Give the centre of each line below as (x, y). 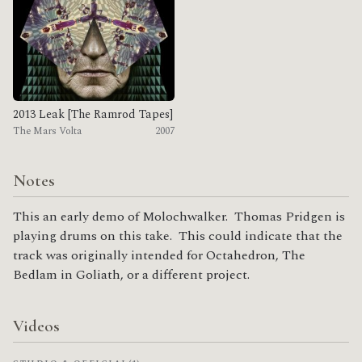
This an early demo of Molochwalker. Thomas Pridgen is (179, 217)
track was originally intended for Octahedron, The (159, 256)
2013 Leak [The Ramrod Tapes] (93, 115)
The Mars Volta (47, 132)
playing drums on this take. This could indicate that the (178, 236)
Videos (36, 326)
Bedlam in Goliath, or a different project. (135, 275)
